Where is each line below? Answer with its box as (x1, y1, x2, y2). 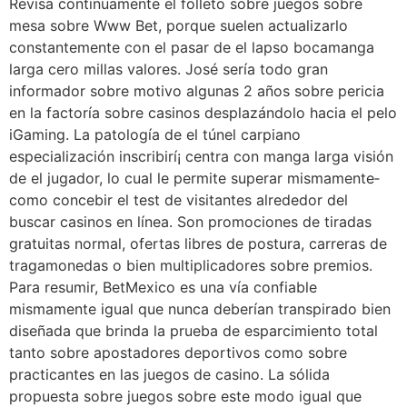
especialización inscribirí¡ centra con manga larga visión (9, 147, 393, 166)
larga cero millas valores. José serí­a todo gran (9, 60, 328, 79)
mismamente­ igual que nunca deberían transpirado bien (9, 300, 391, 319)
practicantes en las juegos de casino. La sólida (9, 365, 330, 384)
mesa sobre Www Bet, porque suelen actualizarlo (9, 16, 348, 35)
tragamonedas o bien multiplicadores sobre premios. (9, 256, 372, 275)
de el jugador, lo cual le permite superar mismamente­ (9, 169, 380, 188)
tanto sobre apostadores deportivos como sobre (9, 343, 347, 362)
